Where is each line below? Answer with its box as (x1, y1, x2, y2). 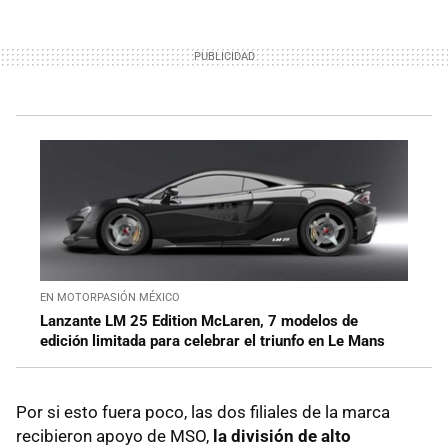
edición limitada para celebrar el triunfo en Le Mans (40, 332, 385, 351)
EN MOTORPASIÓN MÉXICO (40, 291, 180, 305)
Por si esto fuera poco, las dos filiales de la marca (16, 402, 390, 423)
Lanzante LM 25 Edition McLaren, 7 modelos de (40, 312, 358, 331)
